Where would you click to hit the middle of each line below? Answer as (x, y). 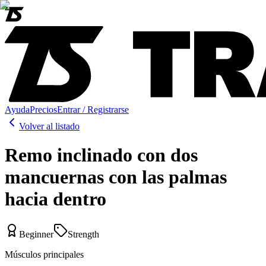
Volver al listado (49, 126)
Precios (43, 110)
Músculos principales (44, 254)
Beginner (36, 234)
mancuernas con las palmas (116, 177)
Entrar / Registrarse (93, 110)
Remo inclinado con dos (101, 155)
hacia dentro (56, 199)
